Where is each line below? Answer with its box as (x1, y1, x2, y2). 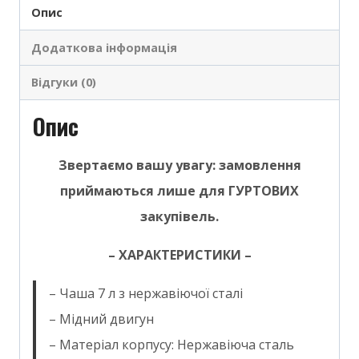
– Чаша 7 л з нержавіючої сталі (49, 284, 243, 303)
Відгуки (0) (31, 74, 97, 90)
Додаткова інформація (31, 39, 178, 55)
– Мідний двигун (49, 310, 154, 329)
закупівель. (140, 208, 219, 226)
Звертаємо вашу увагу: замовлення (58, 156, 301, 175)
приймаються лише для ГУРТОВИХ (60, 182, 299, 200)
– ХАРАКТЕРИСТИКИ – (107, 246, 252, 264)
